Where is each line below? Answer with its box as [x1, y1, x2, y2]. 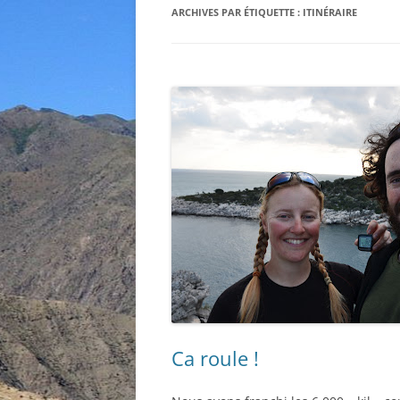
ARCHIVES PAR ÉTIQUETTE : [171, 5, 303, 19]
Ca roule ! [171, 345, 259, 371]
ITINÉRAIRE [303, 5, 357, 19]
